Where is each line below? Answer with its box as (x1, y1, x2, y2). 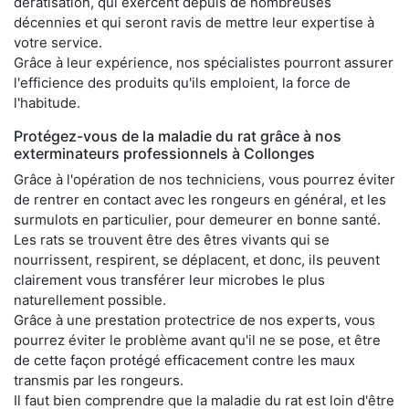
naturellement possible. (14, 290, 166, 309)
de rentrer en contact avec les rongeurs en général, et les (14, 190, 386, 208)
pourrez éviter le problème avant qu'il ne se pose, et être (14, 330, 381, 349)
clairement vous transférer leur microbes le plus (14, 270, 325, 288)
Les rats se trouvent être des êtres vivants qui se (14, 230, 330, 248)
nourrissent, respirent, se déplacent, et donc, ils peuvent (14, 250, 380, 268)
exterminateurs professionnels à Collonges (14, 143, 315, 163)
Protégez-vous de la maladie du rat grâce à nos (14, 126, 341, 145)
